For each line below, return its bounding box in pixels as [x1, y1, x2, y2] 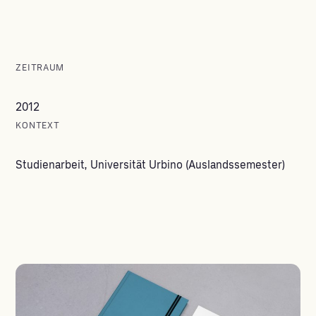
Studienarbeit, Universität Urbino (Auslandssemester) [16, 159, 286, 172]
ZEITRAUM [16, 63, 65, 73]
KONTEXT [16, 121, 60, 131]
